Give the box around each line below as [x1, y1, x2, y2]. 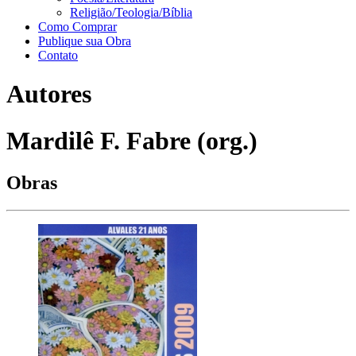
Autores [6, 79, 91, 109]
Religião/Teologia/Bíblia [70, 6, 192, 19]
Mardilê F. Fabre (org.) [6, 126, 257, 155]
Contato [38, 48, 78, 62]
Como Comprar [38, 20, 117, 33]
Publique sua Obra [38, 34, 131, 48]
